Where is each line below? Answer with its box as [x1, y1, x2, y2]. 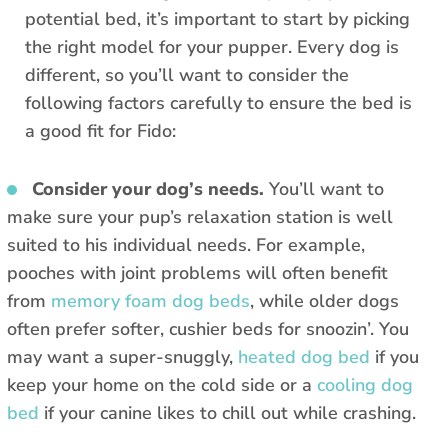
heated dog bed [238, 345, 370, 370]
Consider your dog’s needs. [32, 177, 264, 202]
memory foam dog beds [51, 289, 250, 314]
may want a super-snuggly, [7, 345, 238, 370]
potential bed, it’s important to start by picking [25, 7, 410, 32]
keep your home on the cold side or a [7, 373, 317, 398]
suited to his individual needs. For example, [7, 233, 365, 258]
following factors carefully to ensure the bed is [25, 91, 412, 116]
